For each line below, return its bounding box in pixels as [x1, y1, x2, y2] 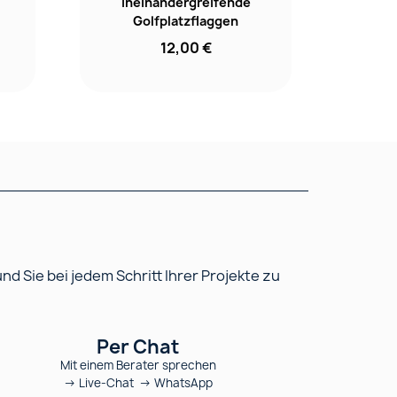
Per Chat [97, 333, 180, 360]
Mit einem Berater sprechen [59, 356, 216, 373]
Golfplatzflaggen [133, 12, 239, 29]
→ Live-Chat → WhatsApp [63, 374, 213, 391]
